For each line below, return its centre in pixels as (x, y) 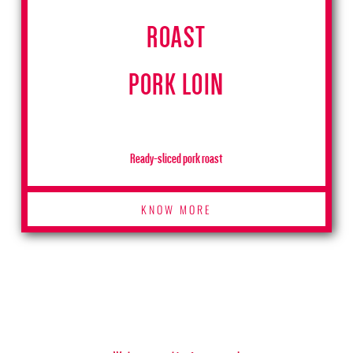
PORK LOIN (176, 85)
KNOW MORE (176, 210)
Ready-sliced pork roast (176, 158)
